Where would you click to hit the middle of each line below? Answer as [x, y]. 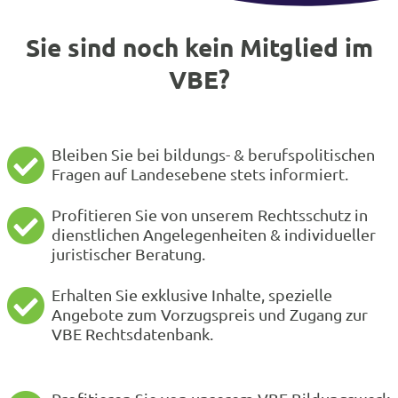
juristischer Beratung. [128, 254]
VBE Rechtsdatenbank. [132, 334]
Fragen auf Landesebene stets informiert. [200, 174]
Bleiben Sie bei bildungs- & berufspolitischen [213, 154]
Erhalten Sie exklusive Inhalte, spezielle [192, 295]
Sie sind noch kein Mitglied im [199, 46]
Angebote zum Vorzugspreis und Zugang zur [210, 314]
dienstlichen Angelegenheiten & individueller [214, 234]
